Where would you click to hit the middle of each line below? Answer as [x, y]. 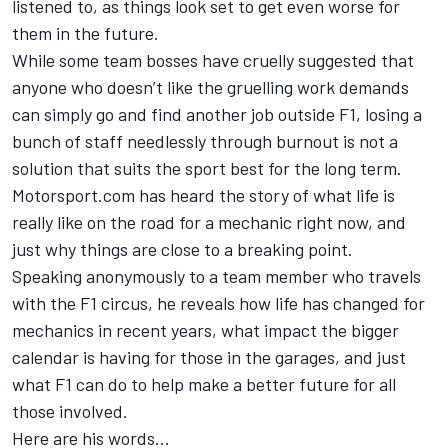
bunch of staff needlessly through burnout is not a [205, 140]
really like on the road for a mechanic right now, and [209, 221]
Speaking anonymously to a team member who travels [216, 275]
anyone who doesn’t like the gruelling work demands [210, 86]
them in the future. [85, 32]
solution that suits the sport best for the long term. [207, 167]
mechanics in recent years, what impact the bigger [205, 329]
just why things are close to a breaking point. [182, 248]
